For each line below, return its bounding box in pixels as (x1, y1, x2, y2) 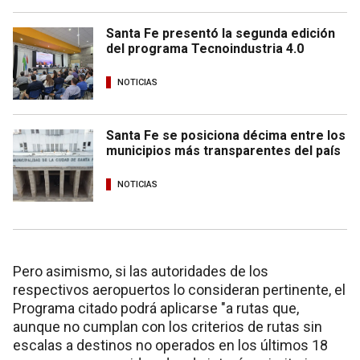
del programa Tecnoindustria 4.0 (106, 41, 304, 57)
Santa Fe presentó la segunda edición (106, 26, 335, 42)
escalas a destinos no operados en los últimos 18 (13, 337, 328, 354)
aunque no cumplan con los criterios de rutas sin (13, 318, 322, 336)
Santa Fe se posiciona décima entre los (106, 128, 346, 144)
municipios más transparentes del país (106, 143, 341, 159)
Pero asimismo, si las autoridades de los (13, 263, 268, 280)
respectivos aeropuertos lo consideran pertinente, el (13, 281, 346, 299)
